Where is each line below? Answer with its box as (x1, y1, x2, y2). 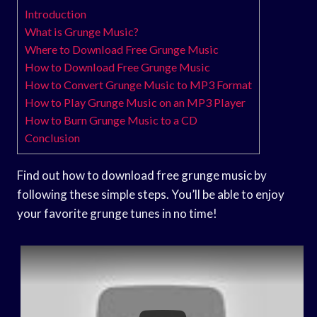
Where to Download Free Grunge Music (25, 42, 219, 56)
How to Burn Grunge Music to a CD (25, 113, 197, 127)
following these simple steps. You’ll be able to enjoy (17, 186, 284, 202)
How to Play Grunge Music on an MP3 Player (25, 95, 246, 109)
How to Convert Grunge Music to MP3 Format (25, 77, 252, 91)
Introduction (25, 6, 86, 21)
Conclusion (25, 130, 80, 144)
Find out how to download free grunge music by (17, 167, 267, 183)
